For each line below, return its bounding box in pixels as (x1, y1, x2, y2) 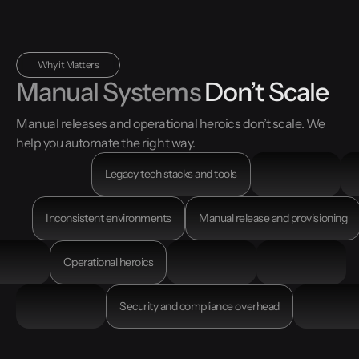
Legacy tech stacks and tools (105, 167, 237, 182)
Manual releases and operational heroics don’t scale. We (16, 115, 325, 132)
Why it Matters (37, 58, 99, 71)
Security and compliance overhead (119, 299, 280, 314)
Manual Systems (16, 76, 204, 108)
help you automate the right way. (16, 135, 196, 151)
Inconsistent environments (46, 211, 171, 226)
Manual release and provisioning (199, 211, 348, 226)
